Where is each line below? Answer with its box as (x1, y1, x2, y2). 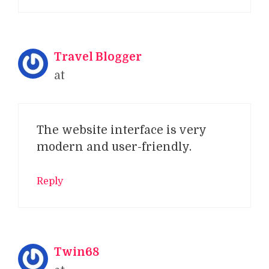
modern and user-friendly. (37, 140, 192, 154)
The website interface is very (37, 123, 206, 137)
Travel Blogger (54, 50, 142, 64)
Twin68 (54, 246, 99, 259)
